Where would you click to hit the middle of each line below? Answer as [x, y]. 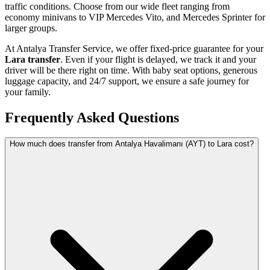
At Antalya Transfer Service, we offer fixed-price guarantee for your [134, 48]
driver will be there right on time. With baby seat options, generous [131, 70]
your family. [28, 92]
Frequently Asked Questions [92, 117]
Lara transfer [33, 59]
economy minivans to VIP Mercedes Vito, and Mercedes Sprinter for [135, 17]
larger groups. [31, 28]
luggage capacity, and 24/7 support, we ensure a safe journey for [127, 81]
